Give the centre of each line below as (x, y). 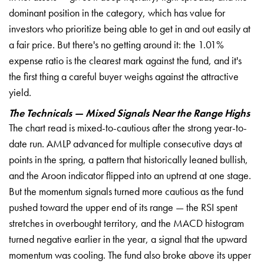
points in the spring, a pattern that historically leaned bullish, (128, 159)
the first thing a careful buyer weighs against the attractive (124, 76)
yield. (20, 92)
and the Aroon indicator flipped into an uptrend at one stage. (130, 175)
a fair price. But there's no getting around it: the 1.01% (116, 44)
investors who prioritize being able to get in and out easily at (130, 28)
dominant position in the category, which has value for (117, 12)
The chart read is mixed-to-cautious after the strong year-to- (128, 127)
